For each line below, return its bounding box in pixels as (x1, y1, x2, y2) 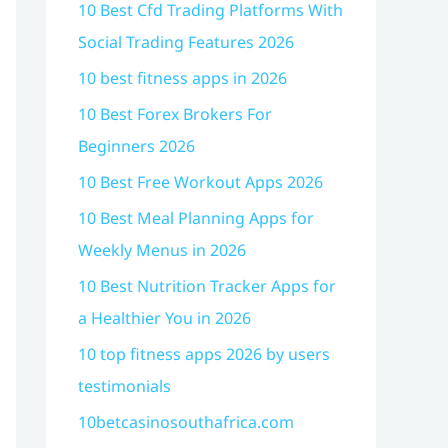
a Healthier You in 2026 (78, 307, 251, 329)
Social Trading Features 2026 (78, 31, 294, 53)
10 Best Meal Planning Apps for (78, 207, 314, 229)
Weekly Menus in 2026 (78, 239, 246, 261)
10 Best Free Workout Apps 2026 (78, 171, 323, 193)
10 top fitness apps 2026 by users (78, 343, 330, 365)
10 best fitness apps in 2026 (78, 67, 287, 89)
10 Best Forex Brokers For (78, 103, 272, 125)
